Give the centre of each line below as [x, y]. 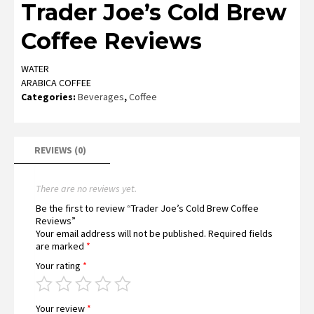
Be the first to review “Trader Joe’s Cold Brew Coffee [147, 209]
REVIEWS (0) [60, 150]
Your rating [59, 266]
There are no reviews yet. [86, 189]
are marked [61, 246]
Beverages [101, 97]
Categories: [49, 97]
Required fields [240, 234]
